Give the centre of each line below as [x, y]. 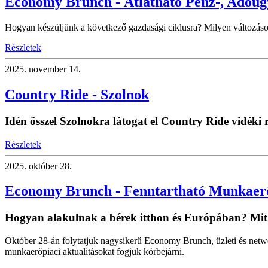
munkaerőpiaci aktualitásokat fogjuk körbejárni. [95, 252]
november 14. [54, 69]
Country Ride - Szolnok [77, 94]
